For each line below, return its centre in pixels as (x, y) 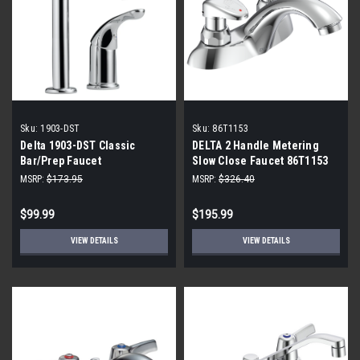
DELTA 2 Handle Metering (256, 145)
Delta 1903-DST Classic (78, 145)
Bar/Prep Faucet (61, 160)
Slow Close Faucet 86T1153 (260, 160)
